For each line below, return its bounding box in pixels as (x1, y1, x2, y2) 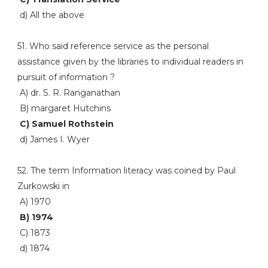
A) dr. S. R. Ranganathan (17, 87, 120, 98)
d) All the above (17, 10, 84, 20)
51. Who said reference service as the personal (17, 41, 209, 51)
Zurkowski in (17, 181, 69, 191)
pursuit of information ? (17, 72, 115, 83)
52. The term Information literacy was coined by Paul (17, 165, 236, 176)
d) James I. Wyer (17, 134, 90, 145)
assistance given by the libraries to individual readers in (17, 56, 243, 67)
